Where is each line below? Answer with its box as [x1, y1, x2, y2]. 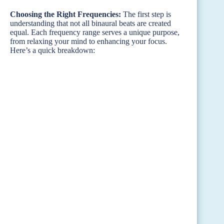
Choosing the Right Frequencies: [10, 9, 121, 18]
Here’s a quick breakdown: [10, 45, 95, 54]
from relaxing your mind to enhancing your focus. [10, 36, 167, 45]
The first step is [121, 9, 171, 18]
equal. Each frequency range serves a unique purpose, [10, 27, 179, 36]
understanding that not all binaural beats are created [10, 18, 171, 27]
